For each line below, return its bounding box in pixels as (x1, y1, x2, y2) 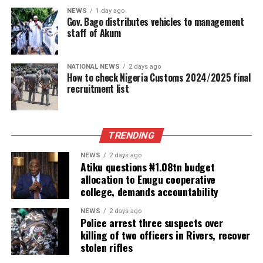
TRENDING (107, 130, 156, 141)
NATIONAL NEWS (66, 63, 120, 71)
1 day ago (95, 7, 124, 15)
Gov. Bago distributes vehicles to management (66, 15, 244, 29)
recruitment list (66, 82, 129, 96)
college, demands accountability (80, 184, 218, 200)
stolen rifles (80, 240, 133, 255)
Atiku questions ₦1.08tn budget (80, 159, 215, 175)
